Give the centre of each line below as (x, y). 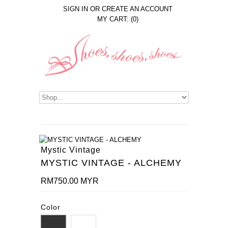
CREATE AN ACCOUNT (137, 9)
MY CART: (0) (118, 19)
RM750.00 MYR (70, 181)
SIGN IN (76, 9)
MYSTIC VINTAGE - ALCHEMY (111, 163)
